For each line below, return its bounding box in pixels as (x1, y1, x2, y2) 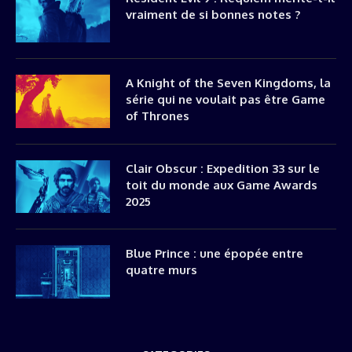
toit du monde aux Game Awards (126, 177, 317, 192)
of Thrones (126, 108, 189, 123)
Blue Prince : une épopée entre (126, 246, 303, 261)
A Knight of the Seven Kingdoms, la (126, 75, 331, 90)
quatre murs (126, 262, 197, 277)
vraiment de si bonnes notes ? (126, 6, 300, 22)
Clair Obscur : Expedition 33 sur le (126, 160, 320, 176)
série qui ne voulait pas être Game (126, 92, 325, 107)
